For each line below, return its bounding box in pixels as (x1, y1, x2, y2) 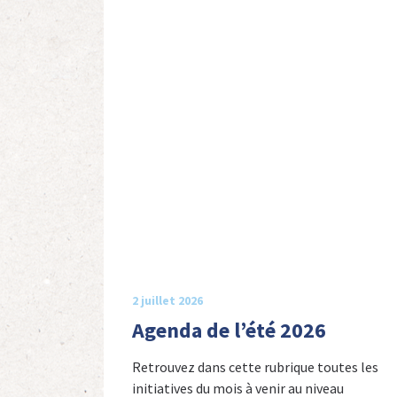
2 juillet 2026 (132, 292, 203, 308)
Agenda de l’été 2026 (132, 315, 326, 344)
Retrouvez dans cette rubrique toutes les (132, 357, 378, 376)
